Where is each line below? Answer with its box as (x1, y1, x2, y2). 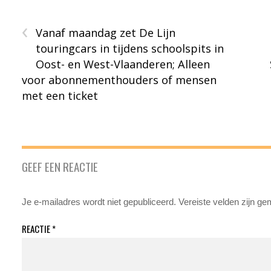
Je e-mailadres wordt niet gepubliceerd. (22, 196, 177, 207)
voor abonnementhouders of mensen (22, 72, 217, 87)
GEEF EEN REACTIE (22, 157, 99, 175)
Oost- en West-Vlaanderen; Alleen (36, 56, 211, 71)
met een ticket (22, 88, 99, 103)
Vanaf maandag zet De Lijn (36, 25, 176, 40)
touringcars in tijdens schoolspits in (36, 41, 224, 56)
